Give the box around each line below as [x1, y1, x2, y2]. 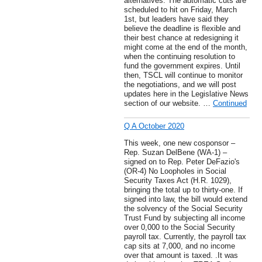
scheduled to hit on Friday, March [124, 5, 237, 15]
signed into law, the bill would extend [124, 195, 247, 204]
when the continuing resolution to [124, 52, 235, 61]
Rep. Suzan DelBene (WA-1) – [124, 148, 227, 157]
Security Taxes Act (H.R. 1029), [124, 176, 232, 185]
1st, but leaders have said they [124, 15, 229, 24]
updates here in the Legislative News [124, 89, 249, 99]
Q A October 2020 [124, 122, 184, 131]
